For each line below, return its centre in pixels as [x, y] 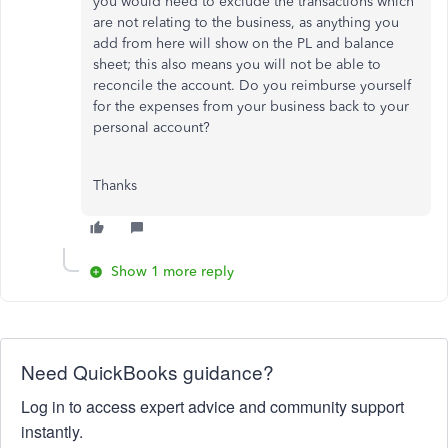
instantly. [52, 431]
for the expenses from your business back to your [251, 106]
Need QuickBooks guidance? [147, 371]
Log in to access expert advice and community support [212, 406]
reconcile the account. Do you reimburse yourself [252, 85]
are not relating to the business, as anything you [246, 22]
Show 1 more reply [172, 271]
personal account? [153, 127]
